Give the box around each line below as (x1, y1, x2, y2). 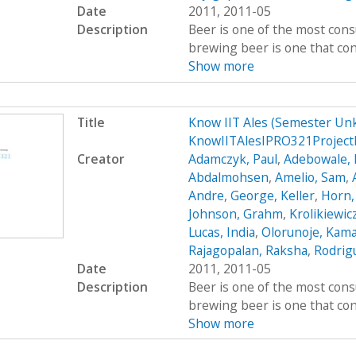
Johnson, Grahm (188, 204, 283, 222)
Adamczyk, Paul (188, 149, 277, 168)
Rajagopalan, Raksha (188, 241, 308, 259)
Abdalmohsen (188, 168, 269, 186)
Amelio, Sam (274, 168, 346, 186)
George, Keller (230, 186, 315, 204)
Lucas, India (188, 222, 255, 241)
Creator (76, 149, 125, 168)
